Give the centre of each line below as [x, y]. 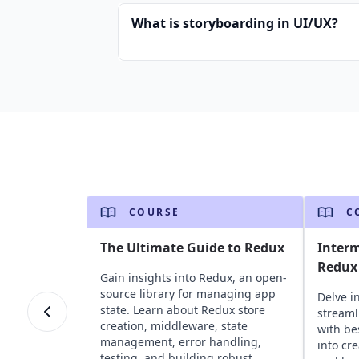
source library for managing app [188, 294]
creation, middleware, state [173, 326]
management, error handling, [180, 342]
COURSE [154, 212]
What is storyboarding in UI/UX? [235, 24]
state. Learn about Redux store [182, 310]
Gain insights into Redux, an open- [193, 278]
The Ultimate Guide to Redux [192, 248]
